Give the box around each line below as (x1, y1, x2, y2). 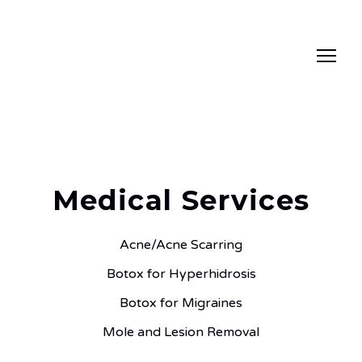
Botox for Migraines (120, 295, 242, 312)
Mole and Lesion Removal (103, 324, 259, 341)
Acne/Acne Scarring (120, 237, 242, 254)
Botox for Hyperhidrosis (106, 266, 256, 283)
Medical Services (52, 183, 310, 218)
